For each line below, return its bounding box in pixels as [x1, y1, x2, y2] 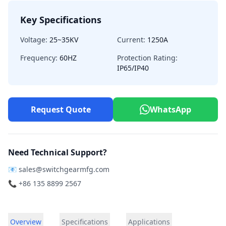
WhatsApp [150, 104, 191, 115]
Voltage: [20, 35, 47, 44]
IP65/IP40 [117, 63, 149, 73]
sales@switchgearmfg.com [19, 164, 109, 174]
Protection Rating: [117, 53, 178, 63]
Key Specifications [20, 14, 101, 26]
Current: [117, 35, 145, 44]
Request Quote [30, 104, 91, 115]
